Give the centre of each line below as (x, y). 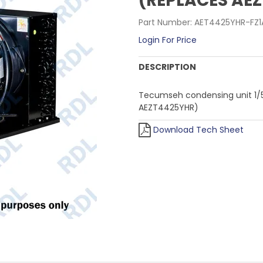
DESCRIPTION (168, 67)
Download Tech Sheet (199, 130)
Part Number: (166, 22)
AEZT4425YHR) (169, 107)
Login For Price (168, 40)
